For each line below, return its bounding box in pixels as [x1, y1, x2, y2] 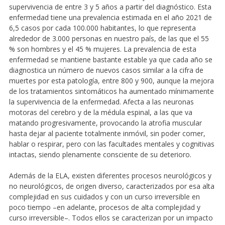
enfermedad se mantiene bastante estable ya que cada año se [9, 54, 212, 64]
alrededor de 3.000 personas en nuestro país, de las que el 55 [9, 33, 209, 43]
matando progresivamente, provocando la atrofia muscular [9, 118, 202, 128]
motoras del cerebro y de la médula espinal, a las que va [9, 107, 192, 117]
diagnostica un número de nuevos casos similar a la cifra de [9, 65, 203, 75]
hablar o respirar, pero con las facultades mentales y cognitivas [9, 139, 214, 149]
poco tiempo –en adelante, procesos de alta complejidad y [9, 202, 200, 212]
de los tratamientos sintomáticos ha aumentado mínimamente [9, 86, 214, 96]
